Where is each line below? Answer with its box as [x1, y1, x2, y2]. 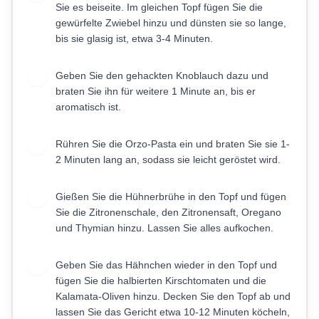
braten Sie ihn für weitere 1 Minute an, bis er [56, 85, 256, 97]
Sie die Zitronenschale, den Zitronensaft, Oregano [56, 206, 281, 218]
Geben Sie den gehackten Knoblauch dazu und [56, 70, 268, 81]
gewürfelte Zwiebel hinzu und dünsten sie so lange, [56, 17, 286, 28]
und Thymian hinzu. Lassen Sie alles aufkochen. [56, 222, 273, 234]
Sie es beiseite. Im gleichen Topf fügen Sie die [56, 1, 263, 13]
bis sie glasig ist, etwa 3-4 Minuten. [56, 33, 213, 44]
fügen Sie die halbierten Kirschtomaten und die [56, 275, 266, 286]
